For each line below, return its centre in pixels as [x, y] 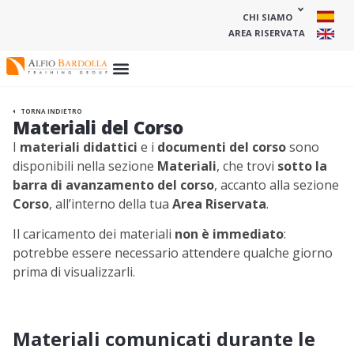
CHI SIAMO [268, 17]
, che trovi [247, 166]
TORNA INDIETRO [51, 111]
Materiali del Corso [98, 128]
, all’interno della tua [111, 204]
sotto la [302, 166]
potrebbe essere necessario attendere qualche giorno [173, 253]
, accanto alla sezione [277, 185]
